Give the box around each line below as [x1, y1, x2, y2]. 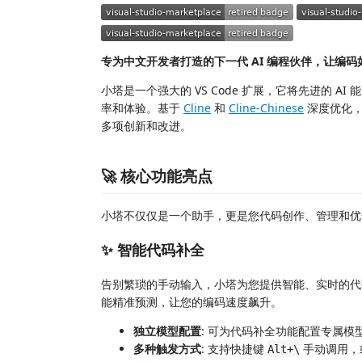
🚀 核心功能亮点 [101, 164, 213, 187]
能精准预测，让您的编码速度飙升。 [101, 293, 282, 309]
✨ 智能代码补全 [101, 240, 204, 259]
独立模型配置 [133, 322, 201, 339]
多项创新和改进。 [101, 118, 192, 133]
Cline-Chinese [229, 100, 304, 116]
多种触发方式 [133, 340, 201, 356]
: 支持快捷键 [201, 340, 267, 356]
